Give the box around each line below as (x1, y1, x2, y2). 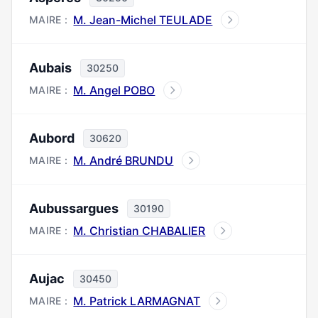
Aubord (29, 131, 75, 146)
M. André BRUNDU (73, 153, 174, 168)
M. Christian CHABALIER (73, 224, 206, 238)
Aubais (29, 60, 72, 75)
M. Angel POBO (73, 83, 155, 97)
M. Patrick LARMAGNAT (73, 294, 201, 308)
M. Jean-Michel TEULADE (73, 13, 213, 27)
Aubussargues (29, 201, 119, 216)
